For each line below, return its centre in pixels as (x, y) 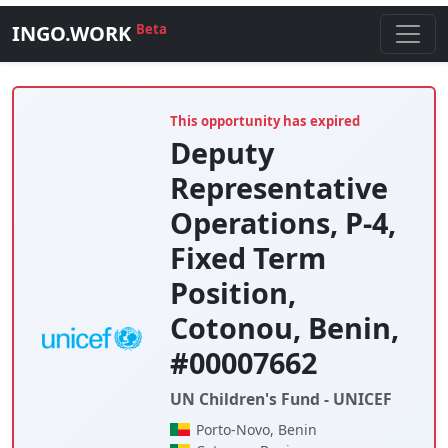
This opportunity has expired (264, 121)
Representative (278, 187)
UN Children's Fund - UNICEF (280, 399)
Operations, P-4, (282, 222)
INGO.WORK (74, 33)
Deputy (221, 152)
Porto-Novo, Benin (256, 429)
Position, (232, 292)
